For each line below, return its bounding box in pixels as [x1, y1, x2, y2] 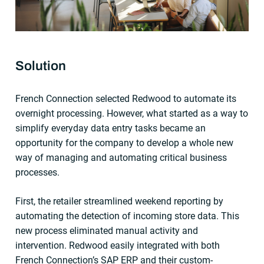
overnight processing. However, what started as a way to [15, 107, 249, 119]
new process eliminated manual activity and [15, 225, 199, 236]
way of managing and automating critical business [15, 151, 227, 163]
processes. [15, 166, 60, 178]
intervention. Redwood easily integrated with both [15, 239, 220, 251]
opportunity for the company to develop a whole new [15, 137, 234, 148]
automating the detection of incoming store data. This [15, 210, 240, 222]
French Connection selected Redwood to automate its [15, 93, 237, 104]
